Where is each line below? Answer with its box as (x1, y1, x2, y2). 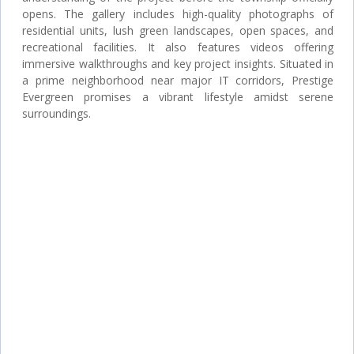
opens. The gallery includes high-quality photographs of (22, 6, 334, 21)
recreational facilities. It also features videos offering (22, 39, 334, 55)
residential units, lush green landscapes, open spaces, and (22, 22, 334, 38)
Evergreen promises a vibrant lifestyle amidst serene (22, 88, 334, 104)
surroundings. (22, 105, 91, 121)
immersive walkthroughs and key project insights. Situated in (22, 55, 334, 71)
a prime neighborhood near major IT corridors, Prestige (22, 72, 334, 88)
